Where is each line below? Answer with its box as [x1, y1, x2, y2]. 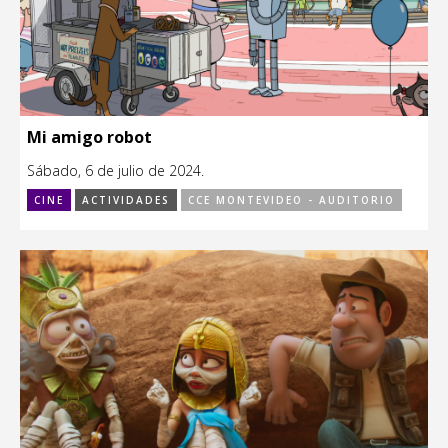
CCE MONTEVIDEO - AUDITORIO [188, 193, 395, 208]
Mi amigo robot [27, 126, 152, 149]
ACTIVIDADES [82, 193, 170, 208]
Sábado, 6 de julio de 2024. [27, 161, 204, 181]
